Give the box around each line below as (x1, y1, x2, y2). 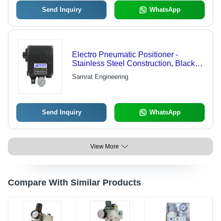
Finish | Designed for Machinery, (72, 68, 184, 77)
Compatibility (72, 86, 118, 95)
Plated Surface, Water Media (72, 77, 172, 86)
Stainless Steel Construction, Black (72, 59, 195, 68)
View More (90, 143, 119, 150)
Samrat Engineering (72, 73, 128, 81)
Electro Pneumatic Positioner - (72, 50, 178, 59)
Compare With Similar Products (8, 178, 141, 188)
